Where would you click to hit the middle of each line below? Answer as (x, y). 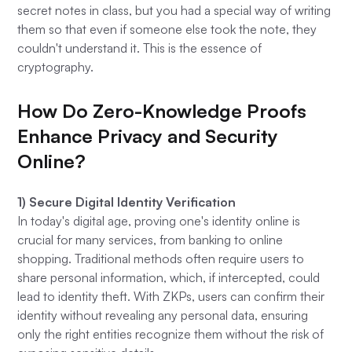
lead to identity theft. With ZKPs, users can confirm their (171, 297)
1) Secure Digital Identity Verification (127, 202)
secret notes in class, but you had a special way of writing (174, 11)
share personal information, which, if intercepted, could (169, 278)
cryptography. (56, 67)
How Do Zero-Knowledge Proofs (162, 111)
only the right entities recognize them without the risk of (171, 334)
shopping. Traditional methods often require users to (161, 259)
